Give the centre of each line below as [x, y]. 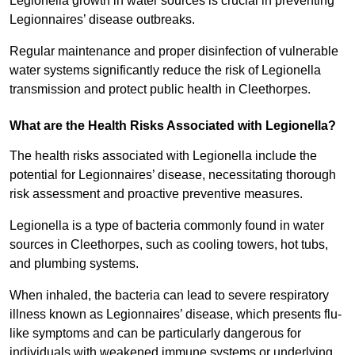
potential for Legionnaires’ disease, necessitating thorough [173, 175]
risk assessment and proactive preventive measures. [156, 194]
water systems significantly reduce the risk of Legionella [165, 71]
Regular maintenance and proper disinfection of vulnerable [174, 52]
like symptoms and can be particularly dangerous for [155, 334]
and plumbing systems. [76, 264]
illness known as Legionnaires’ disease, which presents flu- [176, 315]
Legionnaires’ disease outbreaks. [104, 20]
